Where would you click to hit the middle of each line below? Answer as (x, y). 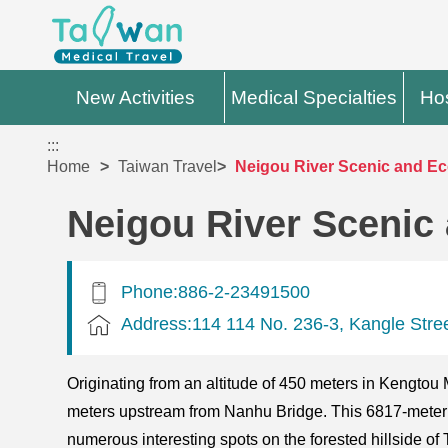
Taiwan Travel (168, 167)
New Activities (136, 97)
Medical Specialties (314, 97)
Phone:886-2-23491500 (216, 291)
